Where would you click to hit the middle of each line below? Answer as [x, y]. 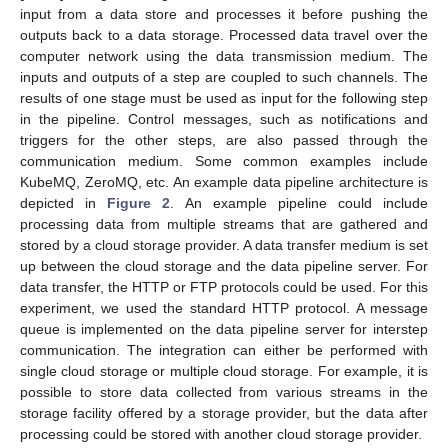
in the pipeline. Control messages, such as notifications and [224, 118]
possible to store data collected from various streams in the [224, 391]
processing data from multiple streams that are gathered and [224, 223]
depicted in [64, 202]
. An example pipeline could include [299, 202]
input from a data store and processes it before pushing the [224, 13]
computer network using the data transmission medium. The [224, 55]
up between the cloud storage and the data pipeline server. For [224, 265]
